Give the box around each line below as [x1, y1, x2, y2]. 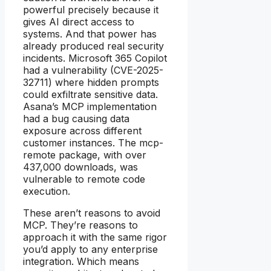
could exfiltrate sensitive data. [23, 88, 158, 100]
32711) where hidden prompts [23, 76, 159, 88]
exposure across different [23, 124, 142, 137]
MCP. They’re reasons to [23, 218, 138, 231]
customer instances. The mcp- [23, 136, 163, 149]
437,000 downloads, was [23, 160, 138, 173]
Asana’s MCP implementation [23, 100, 157, 113]
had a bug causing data [23, 112, 129, 125]
